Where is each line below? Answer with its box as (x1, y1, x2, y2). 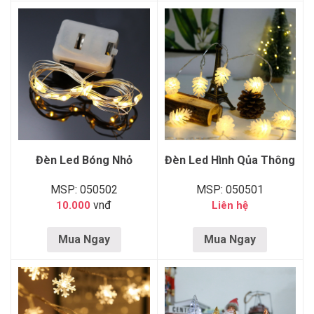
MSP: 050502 (50, 183, 118, 197)
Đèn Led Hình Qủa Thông (165, 153, 296, 168)
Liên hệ (212, 199, 249, 212)
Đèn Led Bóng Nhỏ (35, 153, 132, 168)
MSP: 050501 (196, 183, 264, 197)
